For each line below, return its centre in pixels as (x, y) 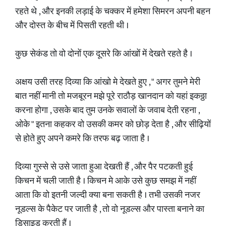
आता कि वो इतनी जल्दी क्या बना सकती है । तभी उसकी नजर (108, 195)
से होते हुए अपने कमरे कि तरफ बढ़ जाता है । (82, 139)
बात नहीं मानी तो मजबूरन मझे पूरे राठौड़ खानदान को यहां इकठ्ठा (111, 96)
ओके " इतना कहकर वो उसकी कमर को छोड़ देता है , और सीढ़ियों (113, 125)
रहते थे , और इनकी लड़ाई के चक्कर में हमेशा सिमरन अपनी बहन (113, 12)
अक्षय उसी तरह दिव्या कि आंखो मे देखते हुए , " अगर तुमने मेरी (108, 82)
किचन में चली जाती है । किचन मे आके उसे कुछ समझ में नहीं (106, 181)
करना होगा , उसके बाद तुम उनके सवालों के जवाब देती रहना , (107, 110)
